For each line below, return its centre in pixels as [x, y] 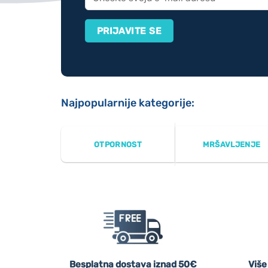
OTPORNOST [118, 144]
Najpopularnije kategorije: [128, 103]
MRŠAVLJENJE [232, 144]
